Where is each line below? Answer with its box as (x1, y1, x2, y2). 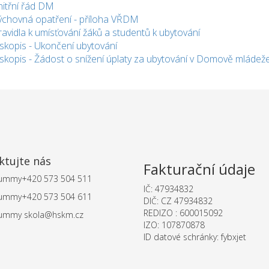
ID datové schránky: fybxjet (144, 231, 246, 243)
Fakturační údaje (144, 159, 255, 179)
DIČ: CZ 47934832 (144, 195, 213, 207)
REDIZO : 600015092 (144, 207, 223, 219)
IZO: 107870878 (144, 219, 205, 231)
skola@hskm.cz (21, 209, 83, 220)
